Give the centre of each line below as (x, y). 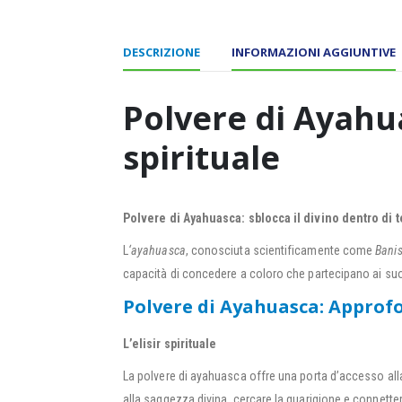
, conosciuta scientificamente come (280, 251)
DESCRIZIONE (162, 52)
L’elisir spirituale (170, 344)
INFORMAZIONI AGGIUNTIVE (314, 52)
